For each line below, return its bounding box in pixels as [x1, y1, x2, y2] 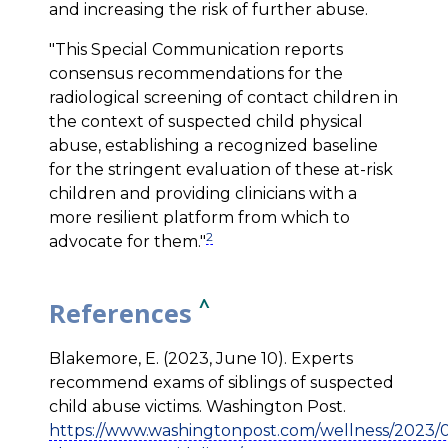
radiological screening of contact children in [49, 87, 399, 107]
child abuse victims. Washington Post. [49, 396, 347, 416]
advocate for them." [49, 231, 207, 251]
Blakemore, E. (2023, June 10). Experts [49, 348, 354, 368]
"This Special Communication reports [49, 39, 344, 59]
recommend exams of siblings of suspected [49, 372, 395, 392]
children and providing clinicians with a [49, 183, 358, 203]
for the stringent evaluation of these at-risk [49, 159, 394, 179]
